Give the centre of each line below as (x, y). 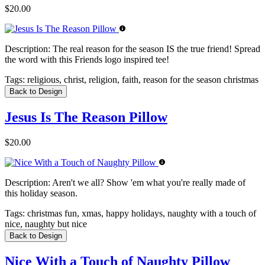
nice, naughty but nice (46, 224)
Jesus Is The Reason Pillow (86, 117)
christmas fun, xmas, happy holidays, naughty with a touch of (140, 214)
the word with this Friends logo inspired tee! (87, 60)
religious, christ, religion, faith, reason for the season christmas (142, 80)
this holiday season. (41, 193)
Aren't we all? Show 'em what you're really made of (148, 183)
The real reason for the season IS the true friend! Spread (155, 49)
